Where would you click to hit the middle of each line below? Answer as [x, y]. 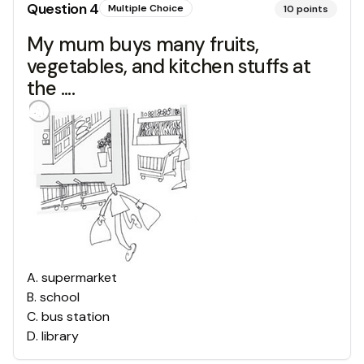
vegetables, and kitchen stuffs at [169, 66]
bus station [76, 316]
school [60, 297]
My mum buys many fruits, [143, 44]
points [312, 9]
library [60, 336]
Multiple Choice [145, 8]
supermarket [79, 277]
